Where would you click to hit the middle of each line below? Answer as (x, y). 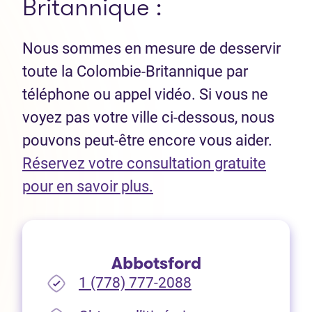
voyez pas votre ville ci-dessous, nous (148, 118)
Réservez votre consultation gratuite (144, 164)
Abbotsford (156, 264)
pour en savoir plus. (88, 187)
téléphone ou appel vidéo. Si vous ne (145, 95)
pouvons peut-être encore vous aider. (147, 141)
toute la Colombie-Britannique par (135, 72)
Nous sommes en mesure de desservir (151, 49)
